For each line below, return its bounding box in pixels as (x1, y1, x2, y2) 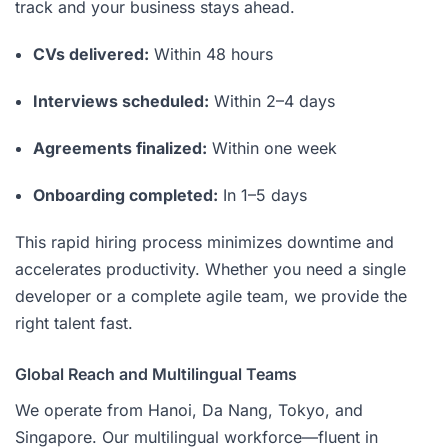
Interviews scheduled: (33, 90, 209, 111)
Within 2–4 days (209, 90, 335, 111)
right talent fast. (15, 312, 133, 333)
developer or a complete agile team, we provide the (15, 285, 407, 306)
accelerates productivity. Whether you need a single (15, 258, 406, 279)
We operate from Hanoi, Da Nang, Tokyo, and (15, 399, 363, 420)
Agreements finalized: (33, 137, 207, 158)
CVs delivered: (33, 43, 149, 64)
